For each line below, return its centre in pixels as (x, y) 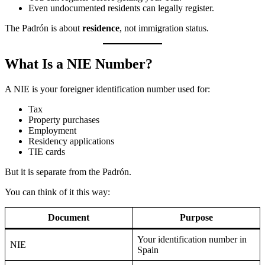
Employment (52, 131)
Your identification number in (192, 240)
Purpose (196, 218)
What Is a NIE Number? (79, 64)
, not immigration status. (164, 28)
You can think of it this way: (57, 192)
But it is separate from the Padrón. (68, 172)
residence (101, 28)
